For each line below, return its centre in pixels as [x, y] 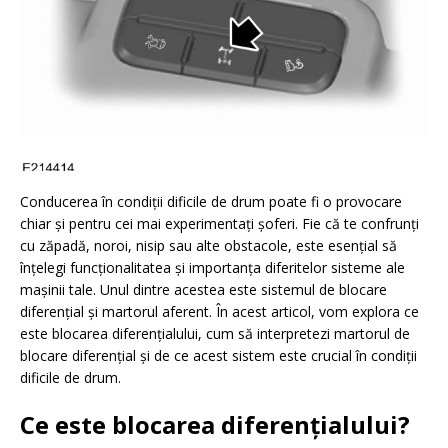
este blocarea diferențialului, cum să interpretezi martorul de [215, 334]
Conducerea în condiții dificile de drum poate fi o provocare [211, 202]
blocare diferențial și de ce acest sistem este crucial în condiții [218, 356]
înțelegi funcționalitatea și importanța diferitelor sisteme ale [212, 268]
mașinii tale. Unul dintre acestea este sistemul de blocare [203, 290]
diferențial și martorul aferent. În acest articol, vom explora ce [219, 312]
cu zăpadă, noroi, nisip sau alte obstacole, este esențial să [208, 246]
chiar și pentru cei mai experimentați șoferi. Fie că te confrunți [219, 224]
